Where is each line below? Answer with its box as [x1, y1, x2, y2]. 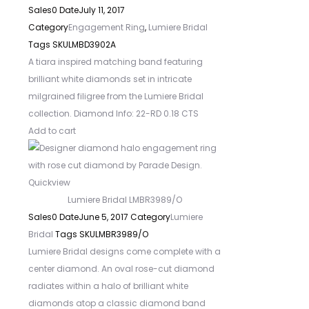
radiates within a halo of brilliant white [28, 280, 188, 292]
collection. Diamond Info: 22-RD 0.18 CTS [28, 108, 199, 119]
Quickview [28, 177, 70, 188]
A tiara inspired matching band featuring [28, 56, 203, 68]
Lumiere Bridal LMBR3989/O [68, 194, 182, 206]
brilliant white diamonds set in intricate [28, 73, 192, 85]
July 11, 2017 [79, 4, 125, 16]
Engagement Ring [68, 21, 145, 33]
